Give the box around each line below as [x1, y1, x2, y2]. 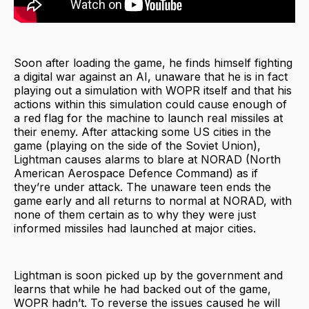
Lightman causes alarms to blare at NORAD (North [14, 152, 281, 166]
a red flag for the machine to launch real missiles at [14, 110, 283, 125]
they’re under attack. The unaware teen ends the [14, 179, 271, 194]
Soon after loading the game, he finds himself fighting [14, 55, 292, 70]
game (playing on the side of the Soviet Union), [14, 138, 261, 152]
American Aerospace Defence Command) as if [14, 166, 258, 180]
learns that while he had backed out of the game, [14, 281, 271, 296]
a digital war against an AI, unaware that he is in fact [14, 69, 288, 83]
